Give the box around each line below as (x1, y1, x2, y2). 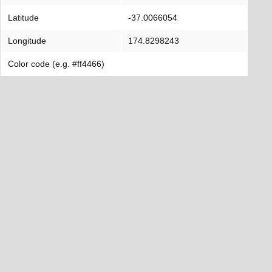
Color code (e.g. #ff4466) (8, 59, 104, 69)
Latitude (8, 13, 39, 22)
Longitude (8, 36, 46, 46)
